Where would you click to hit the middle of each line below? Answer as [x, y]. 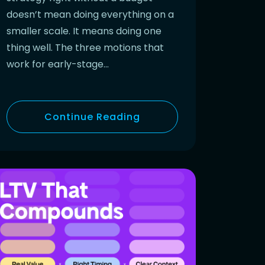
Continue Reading [92, 117]
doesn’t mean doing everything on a [90, 14]
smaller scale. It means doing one [84, 31]
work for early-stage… [58, 64]
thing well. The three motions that [85, 47]
